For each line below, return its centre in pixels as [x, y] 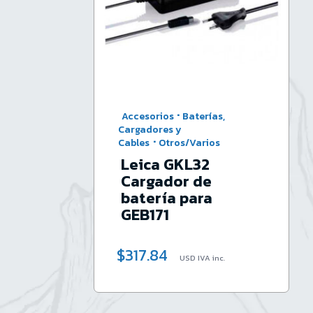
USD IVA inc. [202, 258]
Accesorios [147, 117]
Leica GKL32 [165, 165]
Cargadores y [150, 130]
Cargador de [166, 182]
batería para [166, 198]
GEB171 [145, 215]
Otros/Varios [189, 143]
